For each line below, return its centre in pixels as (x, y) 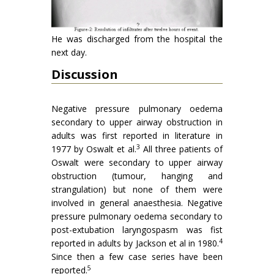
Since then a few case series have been (137, 257)
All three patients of (181, 149)
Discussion (85, 75)
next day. (69, 53)
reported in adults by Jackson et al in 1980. (135, 243)
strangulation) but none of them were (137, 190)
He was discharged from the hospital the (137, 39)
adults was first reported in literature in (137, 136)
